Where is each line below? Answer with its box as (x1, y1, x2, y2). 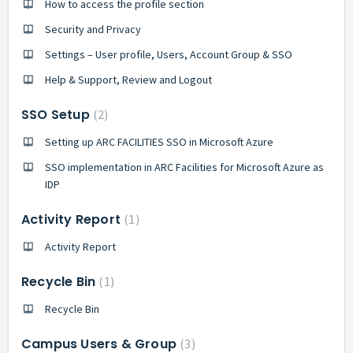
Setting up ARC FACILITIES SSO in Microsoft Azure (45, 134, 273, 149)
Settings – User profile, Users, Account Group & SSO (45, 46, 292, 61)
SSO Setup (21, 105, 93, 124)
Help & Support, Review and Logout (45, 72, 212, 87)
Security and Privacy (45, 21, 141, 36)
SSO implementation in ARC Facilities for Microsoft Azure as (45, 159, 324, 174)
